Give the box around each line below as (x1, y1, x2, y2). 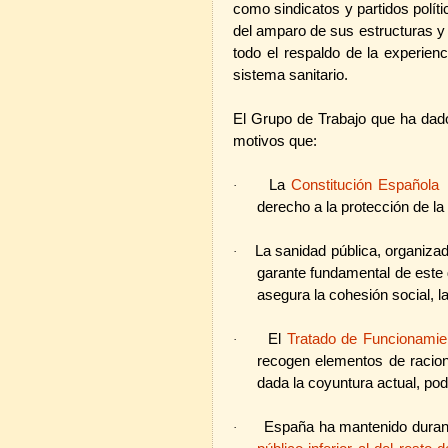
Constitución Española (290, 176, 439, 193)
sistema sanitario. (233, 66, 348, 83)
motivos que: (233, 132, 317, 149)
